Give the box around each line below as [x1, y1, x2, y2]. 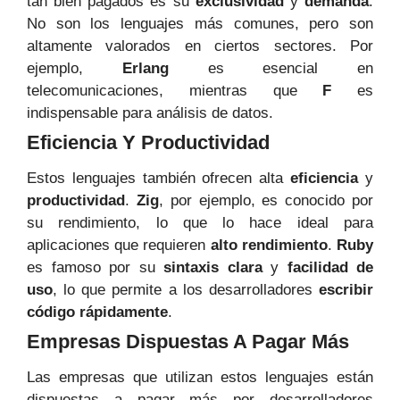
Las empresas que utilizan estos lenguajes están [27, 369, 373, 387]
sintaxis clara [163, 259, 262, 277]
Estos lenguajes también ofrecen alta [27, 170, 291, 187]
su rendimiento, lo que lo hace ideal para [27, 214, 373, 232]
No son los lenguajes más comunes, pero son [27, 15, 373, 33]
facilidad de [287, 259, 373, 277]
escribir [319, 281, 373, 299]
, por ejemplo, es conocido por [158, 192, 374, 210]
